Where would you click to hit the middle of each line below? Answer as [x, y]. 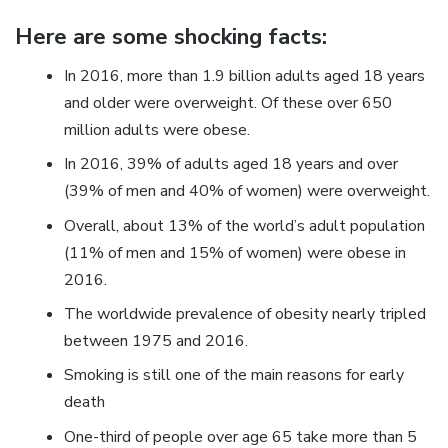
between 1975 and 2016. [155, 341]
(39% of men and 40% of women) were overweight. [246, 191]
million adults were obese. [156, 129]
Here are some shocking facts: [171, 37]
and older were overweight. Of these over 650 [227, 102]
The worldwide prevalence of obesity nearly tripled [244, 314]
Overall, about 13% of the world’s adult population [244, 225]
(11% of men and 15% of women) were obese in [234, 252]
